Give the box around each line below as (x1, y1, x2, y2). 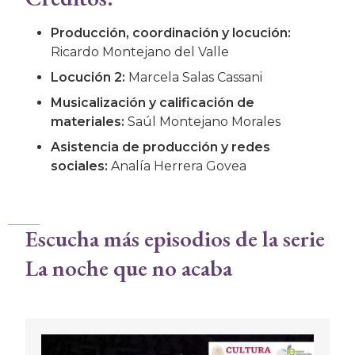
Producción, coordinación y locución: (51, 25, 291, 40)
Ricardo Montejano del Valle (51, 44, 229, 59)
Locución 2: (51, 70, 125, 85)
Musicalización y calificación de (51, 95, 254, 110)
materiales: (51, 114, 124, 129)
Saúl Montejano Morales (124, 114, 281, 129)
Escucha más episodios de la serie (25, 223, 325, 254)
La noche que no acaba (25, 252, 232, 283)
